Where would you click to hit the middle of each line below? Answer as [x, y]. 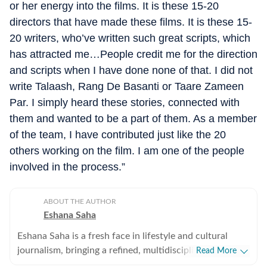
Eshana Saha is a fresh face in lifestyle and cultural [122, 236]
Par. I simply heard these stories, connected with [125, 103]
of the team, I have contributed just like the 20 [118, 135]
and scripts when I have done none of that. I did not [131, 70]
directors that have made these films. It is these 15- [131, 22]
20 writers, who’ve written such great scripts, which [130, 38]
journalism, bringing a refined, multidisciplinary [115, 250]
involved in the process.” [67, 167]
